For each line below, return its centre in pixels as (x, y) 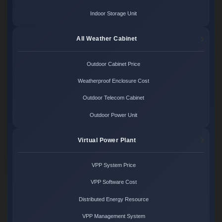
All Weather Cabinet (107, 39)
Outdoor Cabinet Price (114, 64)
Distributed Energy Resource (113, 199)
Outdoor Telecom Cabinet (114, 98)
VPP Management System (113, 216)
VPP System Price (113, 165)
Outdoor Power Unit (114, 115)
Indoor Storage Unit (114, 14)
